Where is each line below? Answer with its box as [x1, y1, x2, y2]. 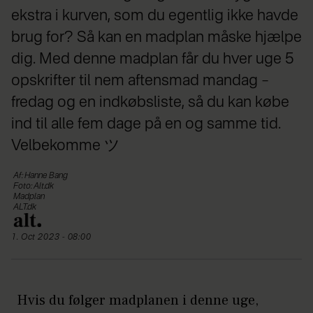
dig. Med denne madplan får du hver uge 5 [11, 51, 294, 67]
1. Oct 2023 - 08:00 [18, 233, 92, 242]
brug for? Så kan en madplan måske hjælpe [11, 29, 302, 45]
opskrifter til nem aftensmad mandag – [11, 73, 269, 89]
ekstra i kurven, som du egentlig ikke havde [11, 8, 298, 24]
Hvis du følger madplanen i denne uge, [17, 291, 259, 310]
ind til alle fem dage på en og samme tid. [11, 116, 281, 132]
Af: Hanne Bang [13, 171, 68, 180]
